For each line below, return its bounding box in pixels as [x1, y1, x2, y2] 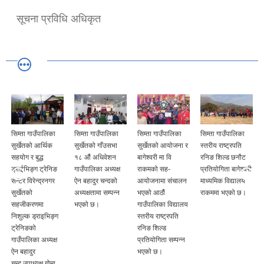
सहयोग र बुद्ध [11, 153, 44, 162]
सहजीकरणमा [11, 200, 44, 209]
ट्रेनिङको [11, 224, 36, 233]
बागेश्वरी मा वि [137, 153, 171, 162]
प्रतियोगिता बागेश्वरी [200, 165, 252, 174]
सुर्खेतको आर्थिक [11, 141, 52, 150]
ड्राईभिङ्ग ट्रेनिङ [11, 165, 57, 174]
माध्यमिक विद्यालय [200, 177, 245, 186]
